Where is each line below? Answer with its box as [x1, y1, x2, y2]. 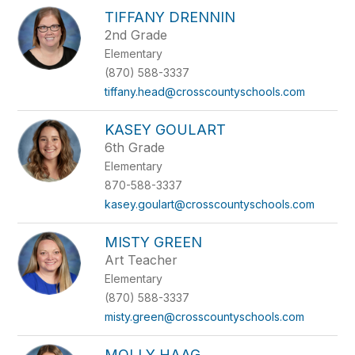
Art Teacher [105, 252, 178, 268]
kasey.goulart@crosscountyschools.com [105, 197, 315, 211]
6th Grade [105, 139, 166, 155]
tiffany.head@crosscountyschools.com [105, 85, 306, 98]
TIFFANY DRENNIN [105, 9, 236, 25]
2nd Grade [105, 27, 168, 43]
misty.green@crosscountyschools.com [105, 310, 305, 323]
